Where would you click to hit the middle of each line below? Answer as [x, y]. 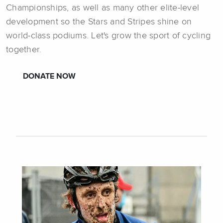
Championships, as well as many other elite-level [103, 8]
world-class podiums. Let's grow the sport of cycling [108, 36]
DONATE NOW [49, 76]
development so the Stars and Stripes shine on [99, 22]
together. [24, 50]
